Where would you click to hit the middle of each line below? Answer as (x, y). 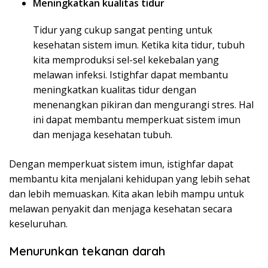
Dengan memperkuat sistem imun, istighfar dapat (121, 164)
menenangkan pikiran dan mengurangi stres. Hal (143, 105)
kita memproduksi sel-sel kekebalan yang (126, 60)
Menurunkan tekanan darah (87, 251)
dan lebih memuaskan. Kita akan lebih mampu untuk (127, 194)
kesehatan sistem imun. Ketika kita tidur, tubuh (139, 45)
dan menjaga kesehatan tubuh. (103, 135)
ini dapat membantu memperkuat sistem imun (137, 120)
